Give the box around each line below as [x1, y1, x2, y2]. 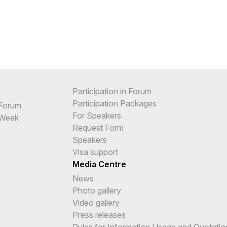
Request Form [72, 122, 124, 133]
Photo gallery [72, 185, 121, 196]
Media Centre [72, 159, 126, 169]
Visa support [72, 146, 118, 157]
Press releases [72, 209, 126, 220]
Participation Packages [72, 98, 157, 108]
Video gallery [72, 197, 120, 208]
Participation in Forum [72, 86, 152, 96]
